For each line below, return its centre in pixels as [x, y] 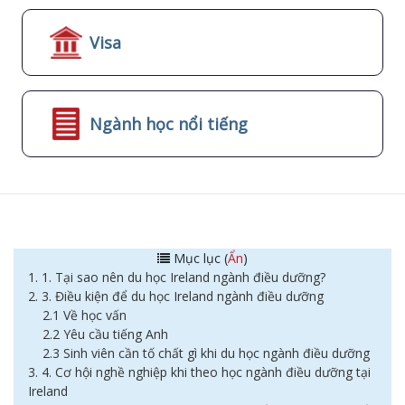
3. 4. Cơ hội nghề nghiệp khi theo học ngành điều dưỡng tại [199, 372]
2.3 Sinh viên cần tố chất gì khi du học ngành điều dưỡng [206, 353]
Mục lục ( [199, 258]
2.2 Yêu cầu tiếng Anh [105, 334]
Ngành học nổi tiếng [169, 123]
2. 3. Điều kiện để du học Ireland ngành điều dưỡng [176, 296]
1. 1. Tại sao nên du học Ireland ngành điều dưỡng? [177, 277]
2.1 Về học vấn [85, 315]
